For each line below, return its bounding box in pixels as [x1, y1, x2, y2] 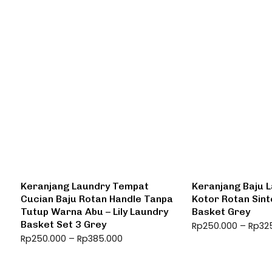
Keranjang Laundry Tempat [21, 180, 149, 192]
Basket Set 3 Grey [21, 219, 106, 231]
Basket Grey [192, 206, 251, 218]
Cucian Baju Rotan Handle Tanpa [21, 193, 173, 205]
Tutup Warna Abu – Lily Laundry [21, 206, 168, 218]
